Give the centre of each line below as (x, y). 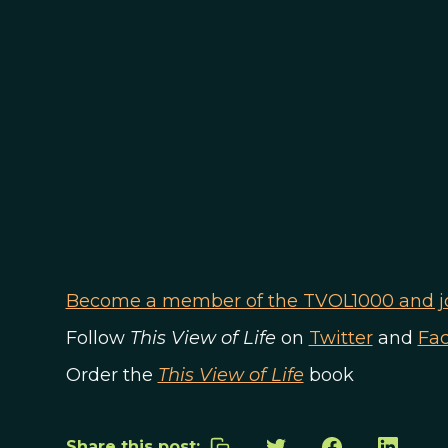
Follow (97, 338)
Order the (111, 375)
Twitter (340, 338)
